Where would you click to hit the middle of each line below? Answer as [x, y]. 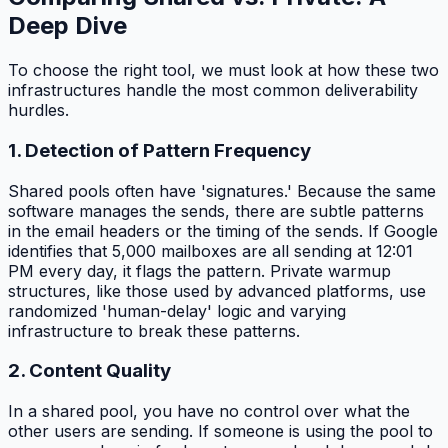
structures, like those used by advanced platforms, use [217, 290]
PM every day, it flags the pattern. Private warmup [199, 270]
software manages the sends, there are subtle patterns [216, 210]
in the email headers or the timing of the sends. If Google [223, 230]
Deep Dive [67, 26]
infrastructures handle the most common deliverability [213, 90]
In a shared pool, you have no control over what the [209, 410]
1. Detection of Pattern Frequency [159, 150]
